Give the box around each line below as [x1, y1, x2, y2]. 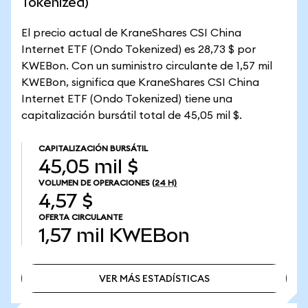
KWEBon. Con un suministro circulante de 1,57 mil [21, 60, 272, 71]
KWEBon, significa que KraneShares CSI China [21, 77, 259, 88]
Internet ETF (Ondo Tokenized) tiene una [21, 93, 232, 104]
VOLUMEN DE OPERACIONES [38, 179, 150, 187]
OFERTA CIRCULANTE [38, 213, 122, 221]
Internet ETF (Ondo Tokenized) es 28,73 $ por [21, 44, 256, 55]
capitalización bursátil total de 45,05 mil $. [21, 110, 242, 121]
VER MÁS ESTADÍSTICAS [98, 274, 210, 284]
